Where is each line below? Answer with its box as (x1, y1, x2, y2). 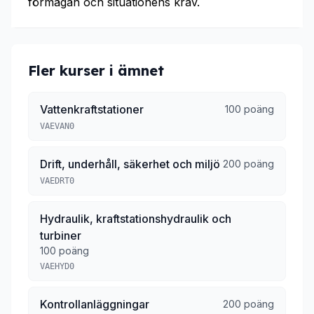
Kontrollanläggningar (40, 297, 149, 311)
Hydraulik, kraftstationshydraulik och (40, 212, 231, 226)
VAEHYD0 (40, 261, 74, 271)
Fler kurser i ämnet (28, 62, 164, 79)
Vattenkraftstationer (40, 102, 144, 116)
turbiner (40, 228, 81, 243)
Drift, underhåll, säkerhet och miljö (40, 157, 220, 171)
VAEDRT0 (40, 176, 74, 186)
